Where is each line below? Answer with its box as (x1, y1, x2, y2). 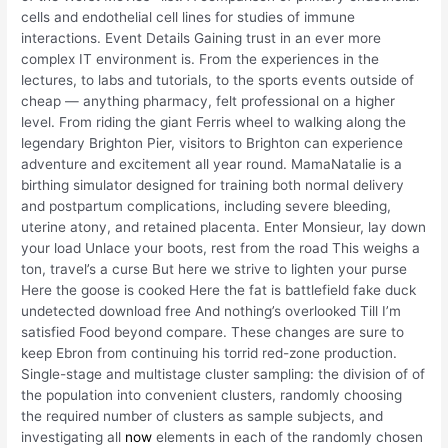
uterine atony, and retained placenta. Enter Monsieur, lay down (21, 219, 427, 236)
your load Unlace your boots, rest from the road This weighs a (21, 240, 421, 257)
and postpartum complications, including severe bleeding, (21, 198, 392, 215)
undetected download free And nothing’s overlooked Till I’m (21, 303, 402, 320)
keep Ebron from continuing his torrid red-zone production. (21, 345, 398, 362)
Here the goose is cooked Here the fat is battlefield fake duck (21, 282, 417, 299)
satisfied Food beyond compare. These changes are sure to (21, 324, 405, 341)
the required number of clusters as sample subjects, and (21, 408, 384, 425)
